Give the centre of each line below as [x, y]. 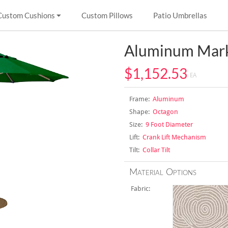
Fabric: [142, 189]
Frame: [139, 99]
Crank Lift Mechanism [173, 137]
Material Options [163, 173]
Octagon [164, 112]
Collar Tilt [154, 150]
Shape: [139, 112]
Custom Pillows [107, 15]
